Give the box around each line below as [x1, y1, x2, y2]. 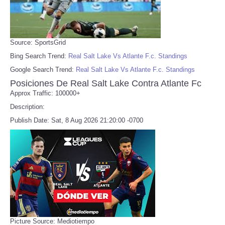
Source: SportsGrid [10, 38, 66, 46]
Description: [10, 102, 45, 110]
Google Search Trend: [10, 65, 76, 73]
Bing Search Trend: [10, 52, 68, 60]
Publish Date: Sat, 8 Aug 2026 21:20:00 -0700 [10, 116, 143, 124]
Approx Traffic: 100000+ [10, 89, 80, 97]
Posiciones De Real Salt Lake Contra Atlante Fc [10, 78, 201, 88]
